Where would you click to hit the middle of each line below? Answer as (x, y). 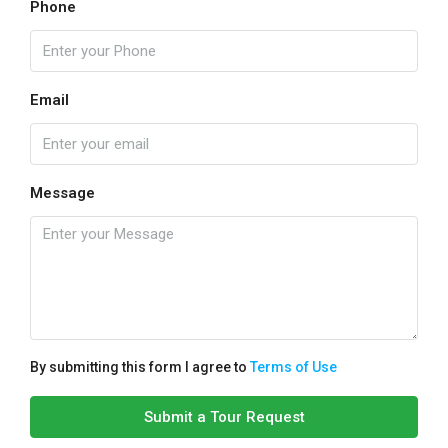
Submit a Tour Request (224, 416)
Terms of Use (293, 366)
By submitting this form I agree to (140, 366)
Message (62, 192)
